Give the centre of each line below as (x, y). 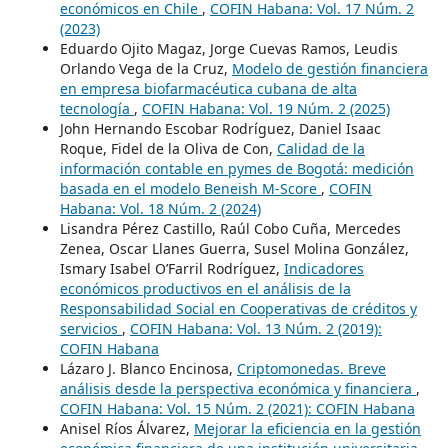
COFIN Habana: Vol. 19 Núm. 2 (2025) (265, 109)
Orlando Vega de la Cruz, (145, 69)
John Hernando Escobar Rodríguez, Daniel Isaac (220, 129)
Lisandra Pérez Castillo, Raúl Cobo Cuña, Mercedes (230, 229)
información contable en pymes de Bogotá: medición (236, 169)
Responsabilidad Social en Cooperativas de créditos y (238, 309)
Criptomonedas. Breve (311, 369)
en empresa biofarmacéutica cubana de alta (208, 89)
